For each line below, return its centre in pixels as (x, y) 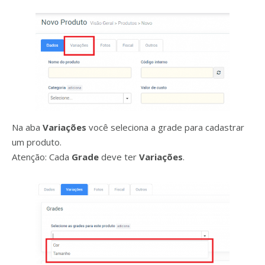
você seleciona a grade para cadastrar (167, 127)
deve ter (120, 157)
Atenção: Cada (42, 157)
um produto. (37, 142)
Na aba (27, 127)
